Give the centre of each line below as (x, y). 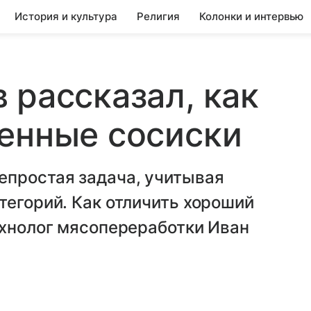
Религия (158, 16)
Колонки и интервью (251, 16)
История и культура (66, 16)
